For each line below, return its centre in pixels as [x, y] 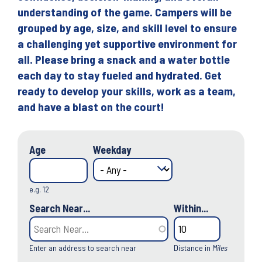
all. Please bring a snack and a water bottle [124, 59]
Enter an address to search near [83, 248]
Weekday [112, 150]
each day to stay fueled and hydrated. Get [120, 75]
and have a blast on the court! [91, 106]
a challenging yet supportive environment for [127, 43]
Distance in [193, 248]
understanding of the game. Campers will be [125, 12]
